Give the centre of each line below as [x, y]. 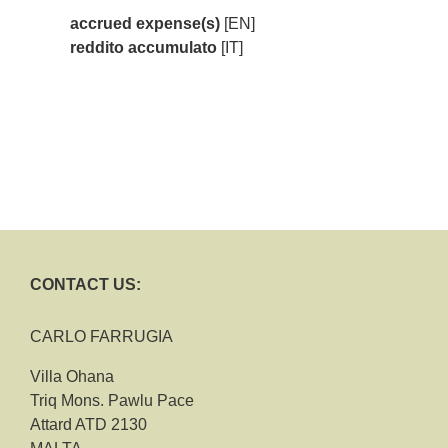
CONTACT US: [85, 284]
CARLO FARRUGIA [101, 336]
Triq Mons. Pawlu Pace [112, 400]
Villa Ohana [72, 376]
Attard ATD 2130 [88, 424]
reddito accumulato [143, 47]
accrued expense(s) [145, 23]
